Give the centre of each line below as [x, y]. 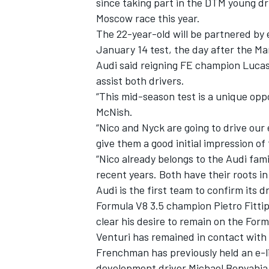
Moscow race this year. [148, 18]
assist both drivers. [140, 81]
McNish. [114, 112]
